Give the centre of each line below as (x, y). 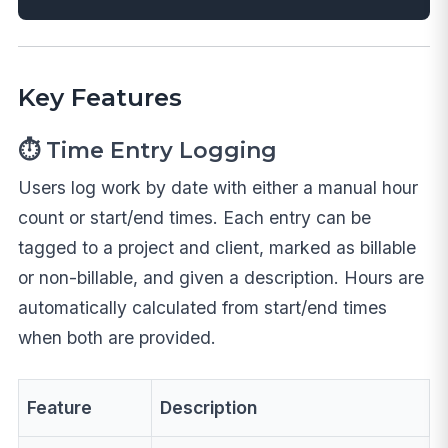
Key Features (99, 96)
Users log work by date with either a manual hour (217, 187)
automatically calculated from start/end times (202, 307)
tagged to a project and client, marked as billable (216, 247)
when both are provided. (116, 337)
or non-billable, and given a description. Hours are (220, 277)
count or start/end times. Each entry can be (194, 217)
